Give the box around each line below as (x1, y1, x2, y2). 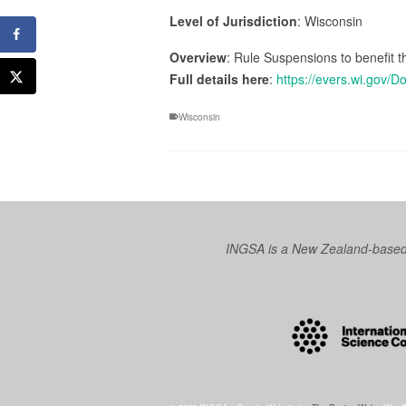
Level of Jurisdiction (169, 12, 297, 30)
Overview (169, 48, 227, 66)
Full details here (169, 70, 269, 88)
